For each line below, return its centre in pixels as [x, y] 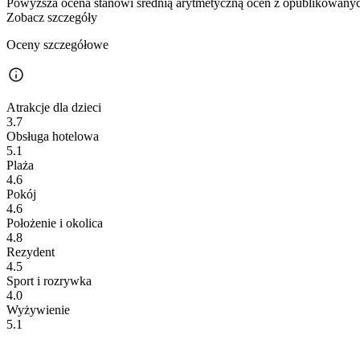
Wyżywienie [38, 310]
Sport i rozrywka [49, 281]
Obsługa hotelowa [53, 137]
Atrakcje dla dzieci [54, 108]
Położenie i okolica [55, 223]
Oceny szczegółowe [57, 45]
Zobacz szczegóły [52, 18]
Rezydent [31, 252]
